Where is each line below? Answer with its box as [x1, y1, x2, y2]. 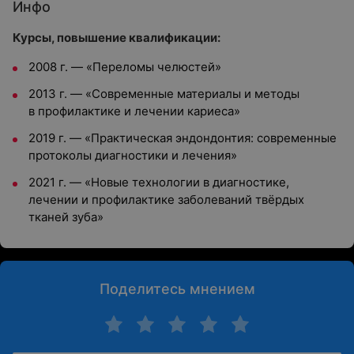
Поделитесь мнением [99, 281, 255, 297]
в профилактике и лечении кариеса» [28, 104, 240, 119]
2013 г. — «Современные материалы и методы [28, 86, 299, 101]
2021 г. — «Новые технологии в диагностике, [28, 175, 289, 190]
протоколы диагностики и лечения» [28, 148, 237, 163]
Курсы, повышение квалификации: [13, 30, 220, 45]
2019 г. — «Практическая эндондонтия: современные [28, 130, 337, 145]
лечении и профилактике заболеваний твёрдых [28, 192, 304, 207]
